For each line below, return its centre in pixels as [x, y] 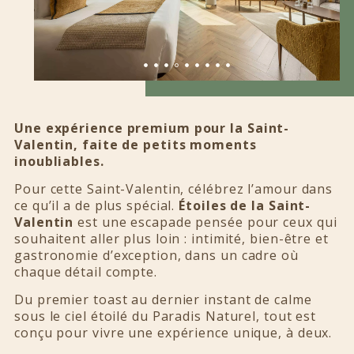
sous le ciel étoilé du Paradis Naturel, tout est [166, 316]
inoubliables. [59, 162]
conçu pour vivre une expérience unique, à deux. [173, 333]
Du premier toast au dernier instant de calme [163, 300]
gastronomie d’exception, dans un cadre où [156, 256]
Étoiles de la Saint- [245, 206]
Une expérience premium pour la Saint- [152, 128]
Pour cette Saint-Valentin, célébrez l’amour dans [174, 189]
